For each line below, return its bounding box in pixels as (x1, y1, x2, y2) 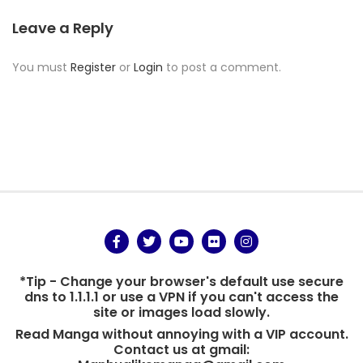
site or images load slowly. (93, 302, 270, 322)
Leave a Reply (12, 17, 113, 38)
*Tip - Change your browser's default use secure (19, 271, 344, 291)
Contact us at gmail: (113, 340, 250, 359)
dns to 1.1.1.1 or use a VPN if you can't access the (24, 287, 339, 306)
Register (70, 58, 116, 75)
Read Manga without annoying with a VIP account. (15, 324, 348, 344)
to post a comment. (163, 58, 281, 75)
